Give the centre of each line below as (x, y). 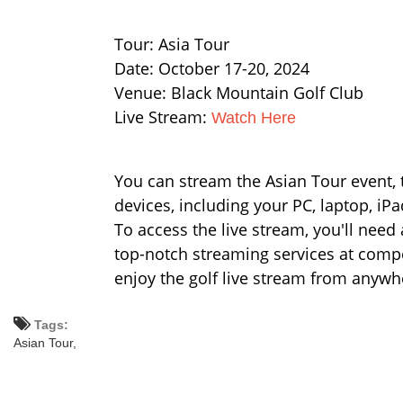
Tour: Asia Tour (172, 45)
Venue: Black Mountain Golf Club (239, 93)
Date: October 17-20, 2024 (212, 69)
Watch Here (254, 118)
